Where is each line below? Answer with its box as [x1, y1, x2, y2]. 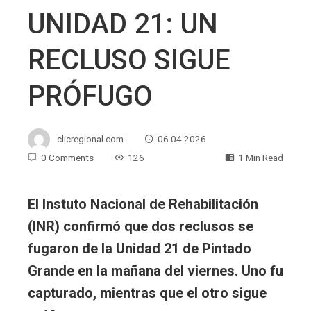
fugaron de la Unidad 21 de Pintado [28, 240, 251, 258]
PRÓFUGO [28, 80, 153, 113]
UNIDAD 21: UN [28, 8, 218, 41]
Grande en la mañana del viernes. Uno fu [28, 262, 283, 280]
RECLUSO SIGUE [28, 44, 230, 77]
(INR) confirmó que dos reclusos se [28, 218, 253, 235]
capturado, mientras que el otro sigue [28, 285, 267, 302]
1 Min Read [238, 152, 283, 164]
